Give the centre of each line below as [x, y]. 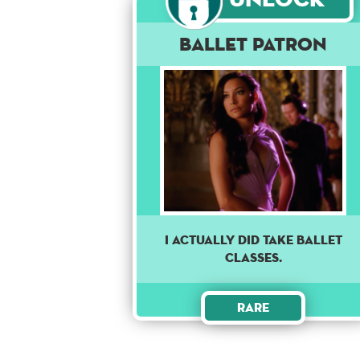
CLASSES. [253, 258]
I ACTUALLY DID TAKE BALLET [253, 240]
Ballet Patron [254, 44]
